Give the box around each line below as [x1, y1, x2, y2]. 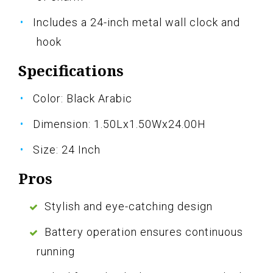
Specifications [18, 60, 124, 81]
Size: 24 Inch [33, 143, 101, 157]
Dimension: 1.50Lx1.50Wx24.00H [33, 118, 206, 131]
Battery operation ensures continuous [44, 225, 243, 239]
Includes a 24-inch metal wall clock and [33, 16, 240, 29]
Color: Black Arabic [33, 92, 132, 105]
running [37, 245, 75, 258]
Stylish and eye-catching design [44, 200, 213, 213]
